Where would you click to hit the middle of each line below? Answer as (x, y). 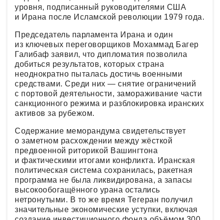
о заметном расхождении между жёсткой (94, 140)
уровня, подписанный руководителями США (100, 7)
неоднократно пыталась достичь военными (98, 74)
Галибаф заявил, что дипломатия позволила (101, 54)
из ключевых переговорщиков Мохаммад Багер (107, 44)
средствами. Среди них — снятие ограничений (105, 83)
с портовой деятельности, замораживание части (108, 93)
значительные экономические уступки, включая (106, 209)
